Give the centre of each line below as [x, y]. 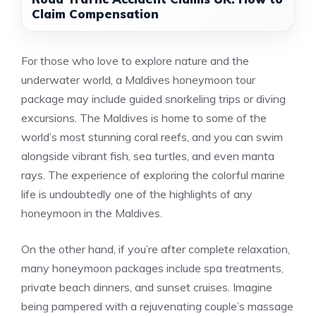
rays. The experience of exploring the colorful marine [153, 175]
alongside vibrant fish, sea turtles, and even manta [148, 156]
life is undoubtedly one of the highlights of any [137, 194]
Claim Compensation [95, 14]
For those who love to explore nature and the [135, 61]
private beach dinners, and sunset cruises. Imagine [147, 287]
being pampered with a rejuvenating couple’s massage [157, 306]
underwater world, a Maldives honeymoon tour [138, 80]
